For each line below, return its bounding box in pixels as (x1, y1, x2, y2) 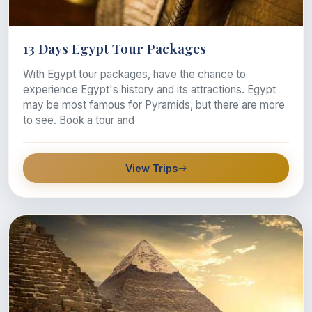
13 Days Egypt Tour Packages (23, 39, 206, 58)
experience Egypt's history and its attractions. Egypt (23, 83, 276, 97)
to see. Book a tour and (23, 114, 134, 127)
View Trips (125, 162, 178, 175)
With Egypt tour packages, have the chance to (23, 68, 246, 81)
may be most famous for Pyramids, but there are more (23, 98, 285, 112)
